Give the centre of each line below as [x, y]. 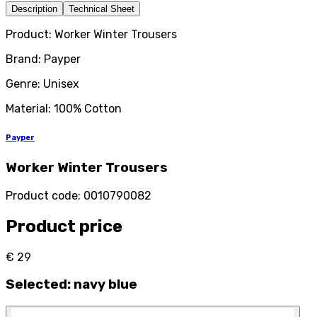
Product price [64, 226]
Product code [42, 195]
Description [34, 9]
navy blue [105, 285]
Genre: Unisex [42, 84]
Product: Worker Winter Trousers [91, 35]
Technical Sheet [102, 9]
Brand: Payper [43, 59]
